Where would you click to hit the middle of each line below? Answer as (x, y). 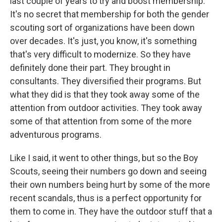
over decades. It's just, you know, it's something (103, 41)
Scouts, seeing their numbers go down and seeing (108, 171)
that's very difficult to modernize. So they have (100, 54)
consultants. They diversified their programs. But (106, 81)
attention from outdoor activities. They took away (106, 108)
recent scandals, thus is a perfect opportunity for (106, 198)
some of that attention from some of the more (101, 121)
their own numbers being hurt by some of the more (110, 185)
